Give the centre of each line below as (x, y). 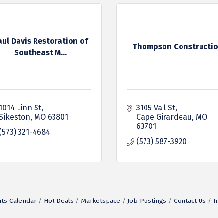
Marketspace (100, 201)
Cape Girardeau (164, 117)
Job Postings (147, 201)
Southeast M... (40, 52)
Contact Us (190, 201)
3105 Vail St (156, 108)
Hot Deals (58, 201)
